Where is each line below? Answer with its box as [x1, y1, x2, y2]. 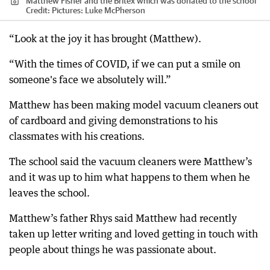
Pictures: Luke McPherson [52, 5, 145, 16]
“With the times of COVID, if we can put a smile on [9, 58, 240, 71]
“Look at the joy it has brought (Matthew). [9, 33, 201, 45]
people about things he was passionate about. [9, 243, 216, 256]
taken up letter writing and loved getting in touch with [9, 228, 258, 240]
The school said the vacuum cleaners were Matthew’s [9, 155, 252, 168]
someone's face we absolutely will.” [9, 74, 171, 86]
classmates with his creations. [9, 130, 145, 143]
